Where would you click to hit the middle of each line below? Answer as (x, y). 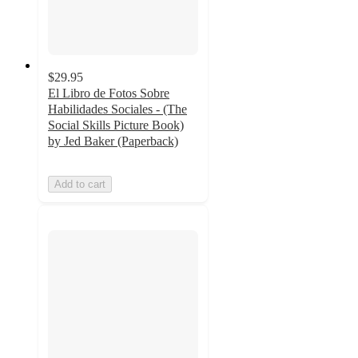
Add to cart (80, 185)
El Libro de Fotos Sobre (109, 93)
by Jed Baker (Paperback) (113, 141)
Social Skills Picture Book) (116, 125)
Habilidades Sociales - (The (117, 109)
